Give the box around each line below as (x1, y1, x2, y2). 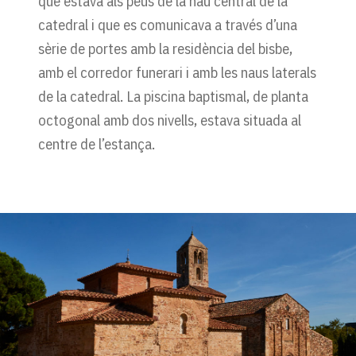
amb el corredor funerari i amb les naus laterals (38, 63, 316, 83)
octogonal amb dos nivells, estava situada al (38, 110, 301, 130)
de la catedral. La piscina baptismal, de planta (38, 87, 308, 106)
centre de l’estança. (38, 134, 155, 154)
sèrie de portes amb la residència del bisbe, (38, 39, 292, 59)
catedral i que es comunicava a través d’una (38, 15, 297, 35)
